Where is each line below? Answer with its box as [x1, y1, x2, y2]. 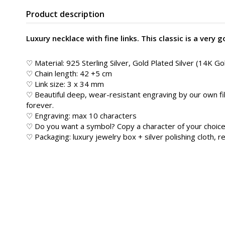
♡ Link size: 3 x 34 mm [26, 79, 104, 89]
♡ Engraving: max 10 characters [26, 110, 137, 121]
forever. [26, 100, 54, 110]
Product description [26, 9, 104, 20]
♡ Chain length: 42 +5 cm [26, 68, 112, 78]
